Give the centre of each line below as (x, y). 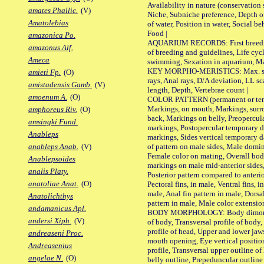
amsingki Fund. (53, 122)
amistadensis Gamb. (60, 85)
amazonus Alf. (51, 48)
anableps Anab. (53, 147)
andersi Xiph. (50, 221)
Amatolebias (48, 23)
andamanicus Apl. (57, 209)
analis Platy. (48, 171)
